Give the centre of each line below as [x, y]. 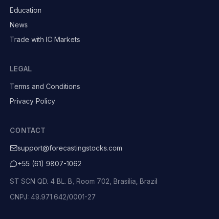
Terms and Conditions [45, 86]
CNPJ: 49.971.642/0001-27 [53, 197]
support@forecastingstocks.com [70, 148]
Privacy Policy [33, 101]
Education [26, 10]
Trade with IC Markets [45, 39]
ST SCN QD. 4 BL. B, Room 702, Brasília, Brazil [84, 181]
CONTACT [28, 130]
